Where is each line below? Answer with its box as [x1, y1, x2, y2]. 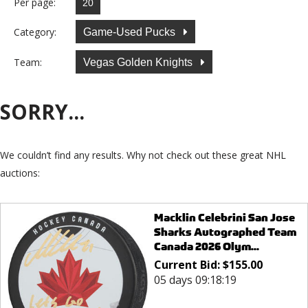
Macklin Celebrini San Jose [153, 210, 295, 225]
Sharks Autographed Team [153, 225, 296, 240]
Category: [14, 25, 56, 38]
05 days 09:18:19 [153, 272, 236, 288]
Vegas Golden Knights [83, 56, 195, 68]
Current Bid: [153, 257, 223, 273]
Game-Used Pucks [83, 25, 178, 38]
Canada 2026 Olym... [153, 239, 259, 254]
